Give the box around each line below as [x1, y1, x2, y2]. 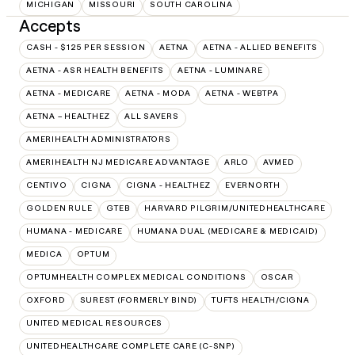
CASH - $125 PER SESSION [26, 41, 146, 52]
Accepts [19, 15, 81, 36]
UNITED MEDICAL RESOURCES [26, 317, 162, 328]
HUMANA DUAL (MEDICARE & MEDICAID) [136, 225, 319, 236]
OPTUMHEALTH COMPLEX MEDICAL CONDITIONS [26, 271, 246, 282]
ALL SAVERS [124, 110, 179, 121]
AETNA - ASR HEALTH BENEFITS [26, 64, 164, 75]
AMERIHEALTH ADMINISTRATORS [26, 133, 171, 144]
